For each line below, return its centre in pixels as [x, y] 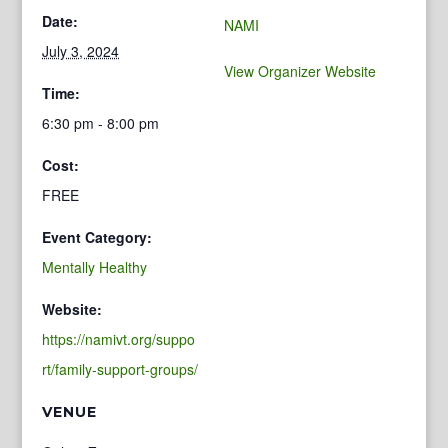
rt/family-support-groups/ [120, 368]
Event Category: [97, 236]
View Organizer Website [300, 70]
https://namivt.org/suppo [119, 338]
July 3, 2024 [81, 50]
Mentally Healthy [95, 266]
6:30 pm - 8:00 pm [101, 122]
